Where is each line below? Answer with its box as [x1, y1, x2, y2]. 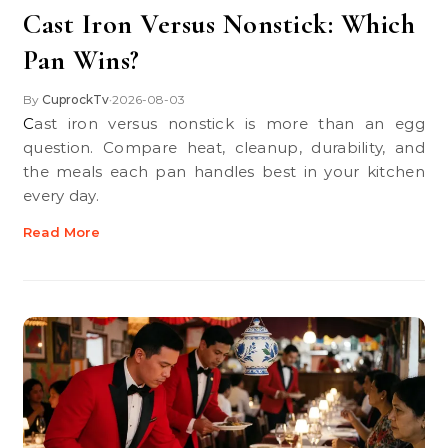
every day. [23, 186, 100, 205]
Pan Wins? [23, 43, 140, 77]
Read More [23, 224, 100, 240]
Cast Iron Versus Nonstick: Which [23, 7, 415, 41]
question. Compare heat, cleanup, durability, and [23, 138, 425, 157]
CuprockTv [42, 92, 109, 107]
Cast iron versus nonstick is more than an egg [23, 114, 35, 133]
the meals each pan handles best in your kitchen [23, 162, 425, 181]
